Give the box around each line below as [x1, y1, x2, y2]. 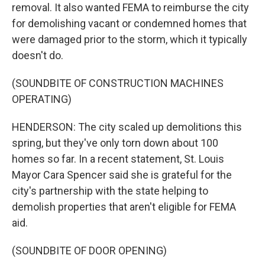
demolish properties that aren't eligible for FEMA [12, 201, 236, 213]
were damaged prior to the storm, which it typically [12, 33, 247, 46]
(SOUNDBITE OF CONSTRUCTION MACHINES [12, 77, 224, 89]
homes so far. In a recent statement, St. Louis [12, 153, 224, 165]
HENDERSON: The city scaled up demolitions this [12, 121, 242, 133]
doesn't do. [12, 49, 63, 62]
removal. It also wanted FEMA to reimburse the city [12, 1, 249, 14]
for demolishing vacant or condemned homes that [12, 17, 247, 30]
